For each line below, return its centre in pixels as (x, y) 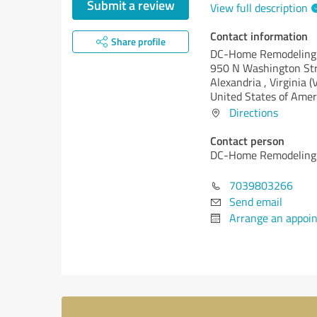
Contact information (259, 36)
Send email (256, 202)
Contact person (247, 140)
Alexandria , (240, 82)
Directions (254, 113)
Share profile (138, 41)
